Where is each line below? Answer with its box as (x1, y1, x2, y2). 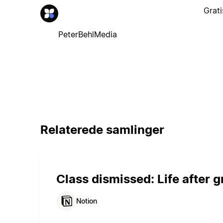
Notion (76, 197, 97, 206)
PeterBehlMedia (58, 29, 117, 39)
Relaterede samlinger (40, 122, 164, 137)
